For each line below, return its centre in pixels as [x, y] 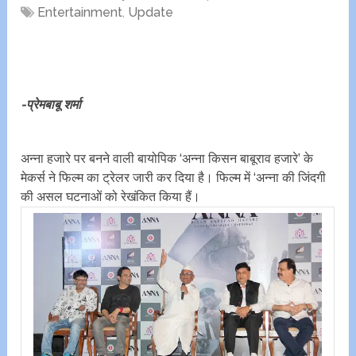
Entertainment [80, 13]
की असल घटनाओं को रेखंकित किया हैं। [112, 197]
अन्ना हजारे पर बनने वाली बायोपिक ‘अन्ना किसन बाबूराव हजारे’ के [167, 159]
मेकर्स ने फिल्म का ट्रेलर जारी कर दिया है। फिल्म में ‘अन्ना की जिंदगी [174, 178]
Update [151, 13]
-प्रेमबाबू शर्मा [51, 105]
